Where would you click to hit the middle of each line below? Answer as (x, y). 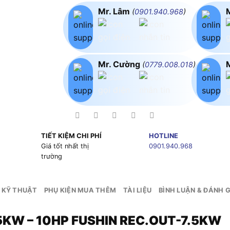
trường (51, 157)
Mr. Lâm (115, 11)
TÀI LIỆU (138, 190)
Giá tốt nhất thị (65, 146)
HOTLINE (163, 136)
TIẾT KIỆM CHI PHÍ (71, 136)
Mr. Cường (120, 64)
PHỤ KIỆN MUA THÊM (80, 190)
